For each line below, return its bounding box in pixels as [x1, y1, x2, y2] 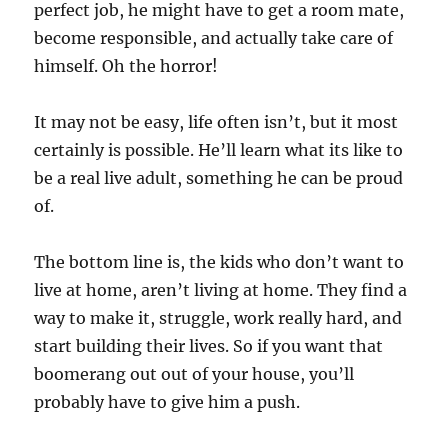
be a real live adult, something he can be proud [34, 167, 404, 188]
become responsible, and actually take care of [34, 27, 394, 48]
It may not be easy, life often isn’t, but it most [34, 111, 399, 132]
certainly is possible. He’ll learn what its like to [34, 139, 404, 160]
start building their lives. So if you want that [34, 335, 384, 356]
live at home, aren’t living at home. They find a [34, 279, 408, 300]
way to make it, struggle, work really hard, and [34, 307, 403, 328]
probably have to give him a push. [34, 391, 301, 412]
